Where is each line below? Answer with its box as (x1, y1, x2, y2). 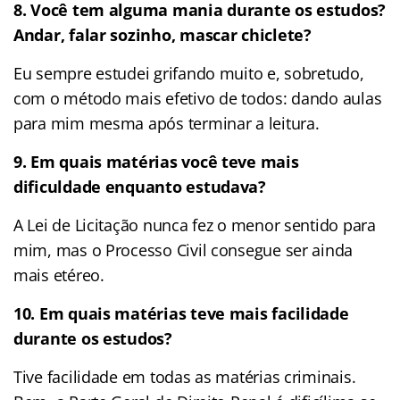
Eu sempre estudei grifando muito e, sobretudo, (13, 62, 364, 84)
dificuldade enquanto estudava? (13, 175, 266, 197)
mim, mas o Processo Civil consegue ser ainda (13, 238, 354, 261)
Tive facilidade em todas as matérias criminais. (13, 365, 356, 387)
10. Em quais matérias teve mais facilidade (13, 302, 349, 324)
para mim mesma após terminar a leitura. (13, 112, 320, 134)
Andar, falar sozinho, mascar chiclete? (13, 23, 312, 46)
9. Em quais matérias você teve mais (13, 150, 299, 172)
